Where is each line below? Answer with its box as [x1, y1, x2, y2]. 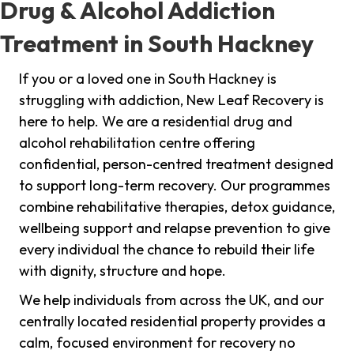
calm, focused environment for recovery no [19, 333, 296, 352]
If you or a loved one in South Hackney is [19, 70, 277, 88]
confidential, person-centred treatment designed [19, 155, 333, 174]
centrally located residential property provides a [19, 312, 326, 331]
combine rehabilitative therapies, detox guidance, [19, 198, 335, 217]
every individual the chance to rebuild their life [19, 240, 314, 259]
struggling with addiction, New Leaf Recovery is [19, 91, 324, 110]
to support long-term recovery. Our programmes [19, 176, 330, 195]
